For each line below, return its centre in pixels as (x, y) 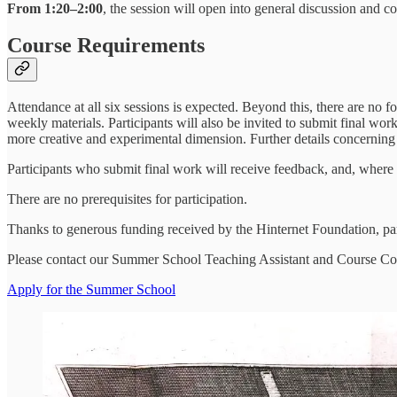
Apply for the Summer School (91, 290)
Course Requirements (106, 46)
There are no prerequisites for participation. (127, 199)
